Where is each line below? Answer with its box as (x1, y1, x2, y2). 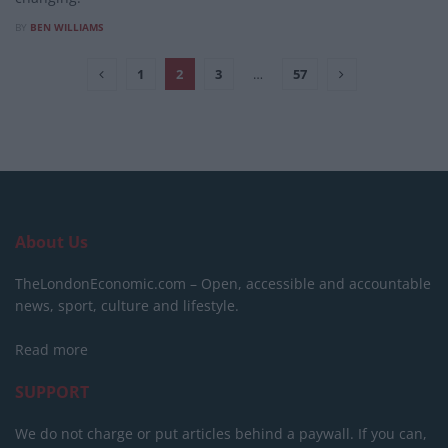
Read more (15, 339, 88, 359)
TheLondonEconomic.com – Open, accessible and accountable (15, 273, 431, 293)
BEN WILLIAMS (30, 19, 104, 34)
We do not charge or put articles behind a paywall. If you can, (15, 423, 427, 443)
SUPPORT (15, 380, 89, 403)
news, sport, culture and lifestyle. (15, 295, 239, 315)
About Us (15, 230, 88, 253)
